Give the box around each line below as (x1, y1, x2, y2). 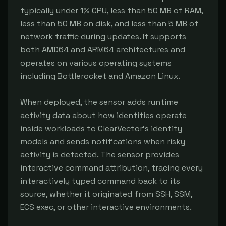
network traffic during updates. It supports (20, 31, 186, 42)
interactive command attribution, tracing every (20, 162, 203, 173)
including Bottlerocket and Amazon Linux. (20, 71, 180, 81)
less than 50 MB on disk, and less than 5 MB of (20, 18, 198, 29)
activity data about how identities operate (20, 110, 187, 121)
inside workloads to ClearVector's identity (20, 123, 182, 134)
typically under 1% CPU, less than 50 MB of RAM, (20, 5, 203, 16)
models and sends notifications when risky (20, 136, 185, 147)
